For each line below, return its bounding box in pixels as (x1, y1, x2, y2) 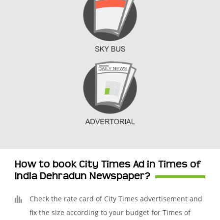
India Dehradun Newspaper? (15, 170, 150, 183)
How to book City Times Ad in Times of (15, 159, 201, 171)
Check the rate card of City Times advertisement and (29, 194, 202, 204)
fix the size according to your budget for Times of (29, 208, 191, 218)
